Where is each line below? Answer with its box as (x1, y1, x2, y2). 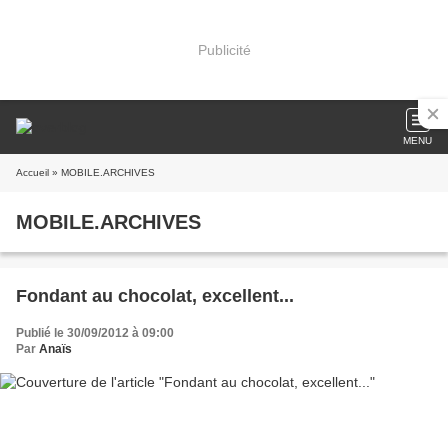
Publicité (197, 41, 251, 58)
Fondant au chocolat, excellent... (16, 286, 294, 306)
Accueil (16, 167, 49, 178)
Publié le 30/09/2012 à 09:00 (16, 326, 174, 340)
